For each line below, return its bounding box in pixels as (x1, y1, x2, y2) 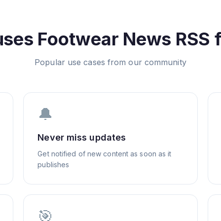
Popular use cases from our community (35, 57, 186, 67)
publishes (37, 160, 70, 169)
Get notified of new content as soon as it (37, 149, 172, 158)
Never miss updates (37, 132, 126, 143)
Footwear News (37, 28, 172, 50)
